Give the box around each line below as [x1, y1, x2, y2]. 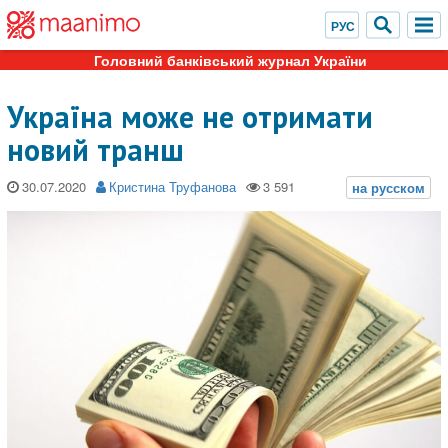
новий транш [7, 130, 184, 169]
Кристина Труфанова [109, 177, 236, 196]
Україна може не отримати [7, 97, 373, 136]
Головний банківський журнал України [93, 50, 367, 70]
